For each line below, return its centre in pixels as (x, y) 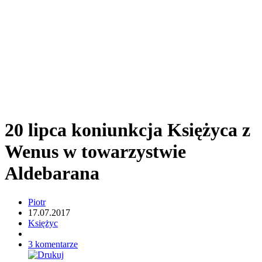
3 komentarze (53, 244)
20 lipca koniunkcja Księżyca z (127, 130)
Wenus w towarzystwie (95, 152)
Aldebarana (52, 173)
